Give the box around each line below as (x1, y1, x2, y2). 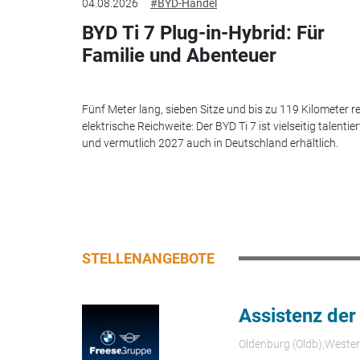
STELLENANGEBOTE (82, 249, 215, 267)
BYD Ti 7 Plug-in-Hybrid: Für (82, 22, 325, 45)
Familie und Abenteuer (82, 44, 276, 67)
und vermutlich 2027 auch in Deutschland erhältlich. (82, 136, 338, 149)
